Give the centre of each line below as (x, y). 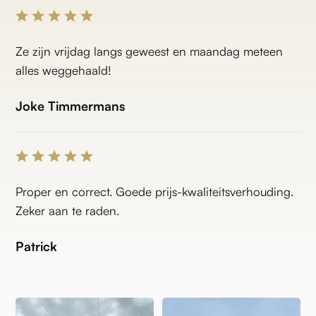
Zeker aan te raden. (68, 210)
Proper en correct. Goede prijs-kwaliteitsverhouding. (155, 191)
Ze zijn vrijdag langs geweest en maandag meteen (150, 51)
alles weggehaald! (64, 70)
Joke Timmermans (71, 105)
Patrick (37, 246)
